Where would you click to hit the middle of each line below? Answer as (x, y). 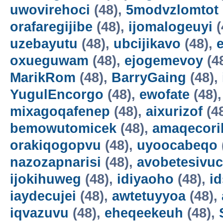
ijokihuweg (46, 179)
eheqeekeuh (144, 213)
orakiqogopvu (56, 145)
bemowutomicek (63, 128)
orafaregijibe (51, 27)
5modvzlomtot (172, 10)
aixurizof (174, 111)
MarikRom (43, 78)
